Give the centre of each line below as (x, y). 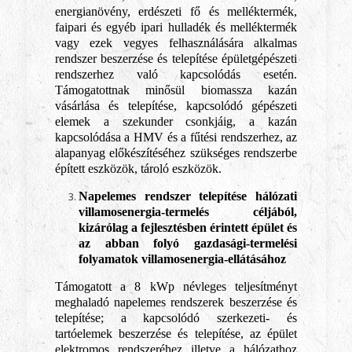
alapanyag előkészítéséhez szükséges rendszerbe (176, 153)
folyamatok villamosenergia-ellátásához (182, 259)
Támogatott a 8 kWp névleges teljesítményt (176, 286)
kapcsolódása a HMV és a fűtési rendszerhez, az (176, 137)
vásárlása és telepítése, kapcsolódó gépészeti (176, 106)
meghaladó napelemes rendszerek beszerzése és (176, 302)
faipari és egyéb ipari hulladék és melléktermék (176, 27)
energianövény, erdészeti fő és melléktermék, (176, 11)
